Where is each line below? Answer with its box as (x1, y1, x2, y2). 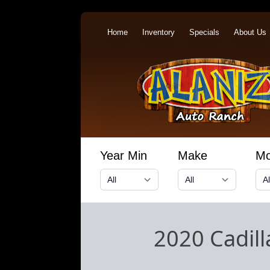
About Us (234, 28, 267, 37)
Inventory (142, 28, 175, 37)
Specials (189, 28, 220, 37)
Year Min (100, 149, 148, 163)
